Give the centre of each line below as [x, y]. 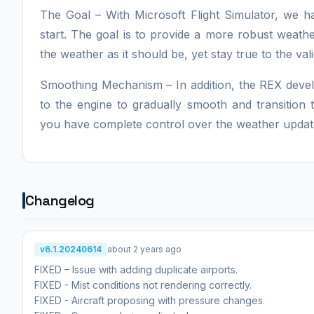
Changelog [60, 200]
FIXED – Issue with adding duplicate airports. [136, 269]
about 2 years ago [144, 249]
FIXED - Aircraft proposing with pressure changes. [150, 300]
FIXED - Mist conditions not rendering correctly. [143, 285]
